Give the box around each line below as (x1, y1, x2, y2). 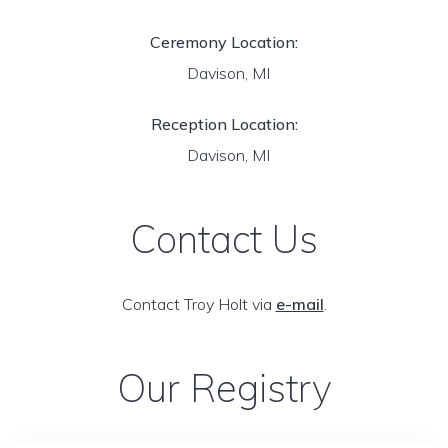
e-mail (275, 294, 324, 314)
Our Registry (116, 364, 332, 412)
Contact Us (130, 215, 318, 263)
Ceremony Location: (150, 32, 298, 52)
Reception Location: (150, 114, 298, 134)
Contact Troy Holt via (121, 294, 276, 314)
